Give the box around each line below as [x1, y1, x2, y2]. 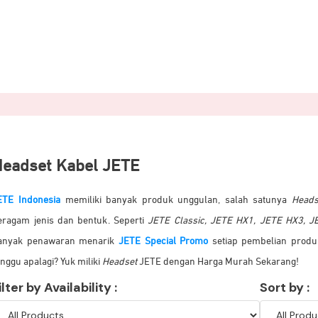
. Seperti [107, 216, 148, 226]
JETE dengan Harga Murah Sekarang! [137, 257, 300, 267]
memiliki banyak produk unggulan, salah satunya [60, 195, 292, 205]
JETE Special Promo [119, 236, 209, 246]
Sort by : [260, 279, 310, 296]
